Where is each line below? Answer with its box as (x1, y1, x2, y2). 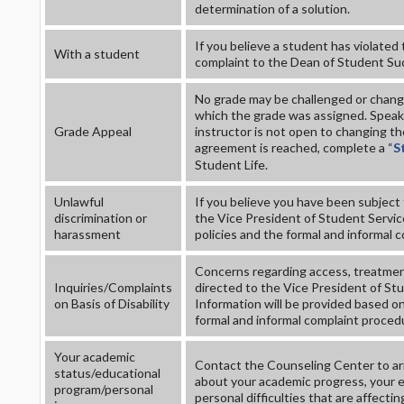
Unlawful (54, 194, 104, 209)
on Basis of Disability (54, 296, 170, 311)
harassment (54, 226, 121, 242)
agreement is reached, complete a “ (195, 140, 393, 155)
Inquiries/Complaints (54, 280, 172, 295)
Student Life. (195, 157, 268, 173)
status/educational (54, 365, 161, 381)
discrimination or (54, 210, 147, 225)
